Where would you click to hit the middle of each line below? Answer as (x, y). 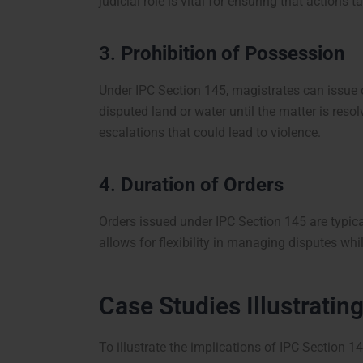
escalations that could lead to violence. (210, 133)
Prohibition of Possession (233, 53)
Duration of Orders (202, 185)
